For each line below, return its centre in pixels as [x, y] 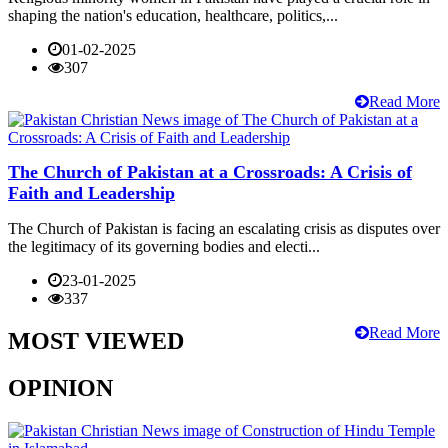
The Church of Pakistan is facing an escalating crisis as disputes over [224, 228]
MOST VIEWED [96, 340]
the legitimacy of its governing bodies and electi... [164, 246]
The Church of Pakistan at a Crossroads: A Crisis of [210, 171]
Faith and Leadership [91, 192]
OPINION [60, 387]
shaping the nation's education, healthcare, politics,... [173, 15]
